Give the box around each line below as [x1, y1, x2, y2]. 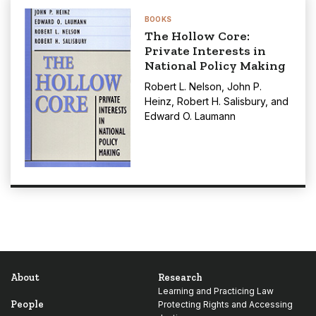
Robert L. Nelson [145, 80, 221, 92]
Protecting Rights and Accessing [158, 299, 293, 310]
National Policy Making [145, 58, 286, 73]
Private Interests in [145, 43, 266, 59]
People [11, 298, 44, 310]
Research [158, 272, 202, 284]
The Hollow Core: [145, 28, 250, 44]
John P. [227, 80, 262, 92]
